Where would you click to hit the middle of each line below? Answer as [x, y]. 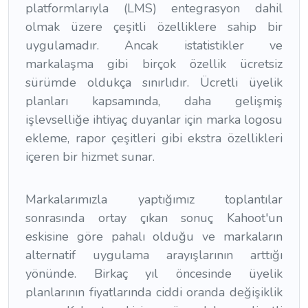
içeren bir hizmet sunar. [90, 156]
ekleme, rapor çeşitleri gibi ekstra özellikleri [154, 138]
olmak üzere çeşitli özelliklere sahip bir [154, 26]
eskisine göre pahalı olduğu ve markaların [154, 236]
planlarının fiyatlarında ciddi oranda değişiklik [154, 292]
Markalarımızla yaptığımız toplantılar [154, 199]
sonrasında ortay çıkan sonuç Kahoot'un [154, 218]
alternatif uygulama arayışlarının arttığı [154, 255]
